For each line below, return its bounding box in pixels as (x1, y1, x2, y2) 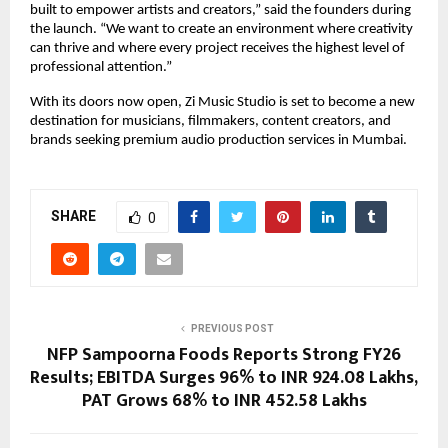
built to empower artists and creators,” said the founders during (30, 3, 411, 19)
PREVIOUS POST (190, 323, 274, 335)
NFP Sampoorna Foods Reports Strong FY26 (47, 340, 401, 371)
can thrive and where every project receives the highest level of (30, 41, 405, 57)
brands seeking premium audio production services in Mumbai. (30, 133, 407, 149)
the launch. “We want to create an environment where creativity (30, 22, 413, 38)
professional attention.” (30, 60, 172, 76)
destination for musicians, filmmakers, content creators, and (30, 114, 391, 130)
